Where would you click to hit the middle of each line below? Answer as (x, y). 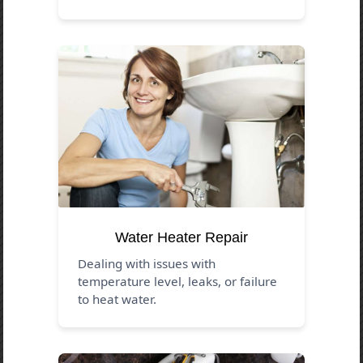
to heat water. (117, 299)
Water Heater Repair (181, 237)
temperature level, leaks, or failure (178, 281)
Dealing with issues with (147, 263)
